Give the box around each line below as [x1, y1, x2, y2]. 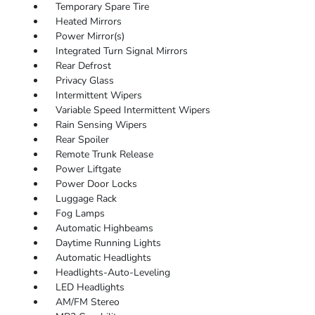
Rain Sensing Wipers [55, 118, 147, 131]
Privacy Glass [55, 74, 114, 87]
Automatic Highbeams [55, 221, 153, 235]
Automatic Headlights [55, 251, 151, 264]
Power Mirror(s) [55, 30, 124, 43]
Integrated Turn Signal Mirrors [55, 44, 188, 58]
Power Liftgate [55, 162, 121, 176]
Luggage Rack [55, 192, 117, 205]
